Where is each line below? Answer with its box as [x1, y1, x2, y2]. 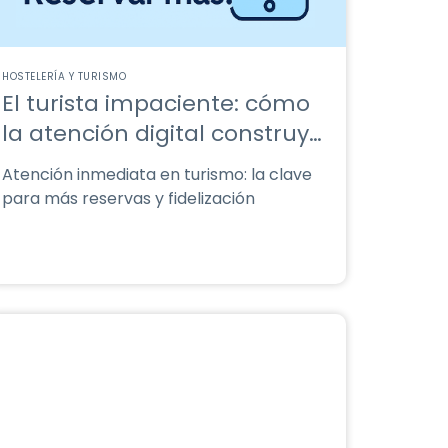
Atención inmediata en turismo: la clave [2, 163, 312, 186]
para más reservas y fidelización [2, 187, 255, 210]
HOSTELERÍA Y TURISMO [2, 69, 126, 84]
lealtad [2, 148, 82, 179]
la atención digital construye [2, 118, 323, 149]
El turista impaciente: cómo [2, 88, 310, 119]
